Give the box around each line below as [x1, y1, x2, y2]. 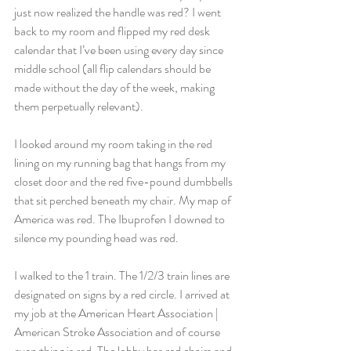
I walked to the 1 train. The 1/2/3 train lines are [14, 266, 232, 284]
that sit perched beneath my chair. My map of [14, 191, 233, 209]
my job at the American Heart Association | [14, 304, 220, 322]
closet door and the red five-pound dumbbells [14, 172, 235, 190]
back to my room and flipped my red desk [14, 22, 212, 40]
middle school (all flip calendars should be [14, 60, 213, 78]
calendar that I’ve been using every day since [14, 41, 226, 59]
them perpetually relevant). [14, 97, 143, 115]
